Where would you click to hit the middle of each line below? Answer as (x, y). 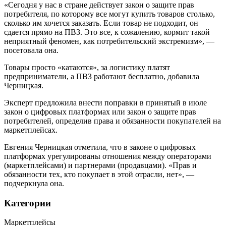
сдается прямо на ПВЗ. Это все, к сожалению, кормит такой (107, 32)
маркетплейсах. (31, 130)
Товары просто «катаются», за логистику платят (87, 67)
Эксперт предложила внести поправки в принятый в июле (105, 102)
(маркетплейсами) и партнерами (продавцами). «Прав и (100, 165)
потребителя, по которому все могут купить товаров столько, (109, 14)
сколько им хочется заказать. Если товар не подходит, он (101, 23)
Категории (27, 203)
